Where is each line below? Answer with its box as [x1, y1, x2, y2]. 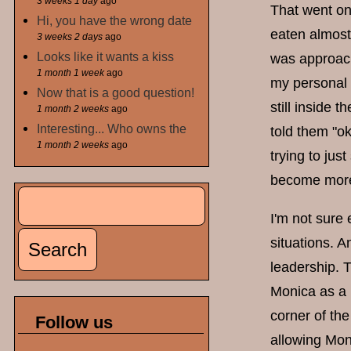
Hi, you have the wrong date [37, 13, 193, 27]
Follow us [34, 313, 113, 333]
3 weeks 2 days [37, 31, 103, 42]
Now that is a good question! [37, 85, 195, 100]
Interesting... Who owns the [37, 121, 187, 136]
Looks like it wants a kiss [37, 49, 175, 63]
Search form [33, 201, 121, 219]
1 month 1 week [37, 67, 105, 78]
